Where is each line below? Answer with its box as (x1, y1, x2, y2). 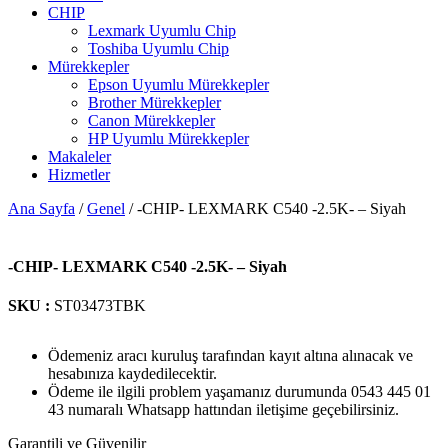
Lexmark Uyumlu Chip (88, 22, 236, 40)
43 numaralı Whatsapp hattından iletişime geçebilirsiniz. (48, 400, 399, 418)
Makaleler (48, 148, 111, 166)
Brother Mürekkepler (88, 94, 221, 112)
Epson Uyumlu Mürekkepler (88, 76, 269, 94)
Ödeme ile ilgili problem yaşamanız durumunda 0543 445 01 (48, 382, 431, 400)
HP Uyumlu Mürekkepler (88, 130, 249, 148)
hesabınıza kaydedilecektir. (48, 364, 217, 382)
